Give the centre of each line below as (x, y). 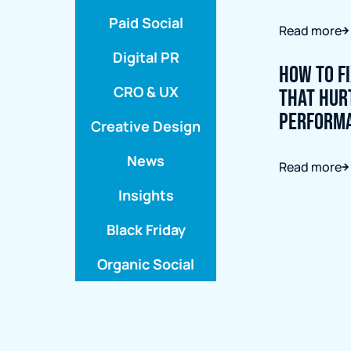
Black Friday (146, 230)
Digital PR (146, 57)
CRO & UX (146, 92)
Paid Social (146, 23)
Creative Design (146, 126)
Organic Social (146, 264)
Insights (146, 195)
